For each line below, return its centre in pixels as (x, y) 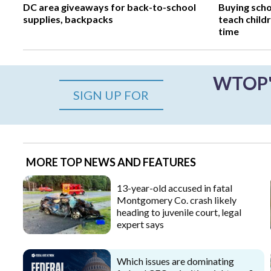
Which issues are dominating (175, 261)
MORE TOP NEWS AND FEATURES (111, 162)
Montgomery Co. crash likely (177, 200)
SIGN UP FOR (111, 95)
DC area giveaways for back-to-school (109, 7)
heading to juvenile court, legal (179, 212)
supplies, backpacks (68, 19)
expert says (140, 224)
